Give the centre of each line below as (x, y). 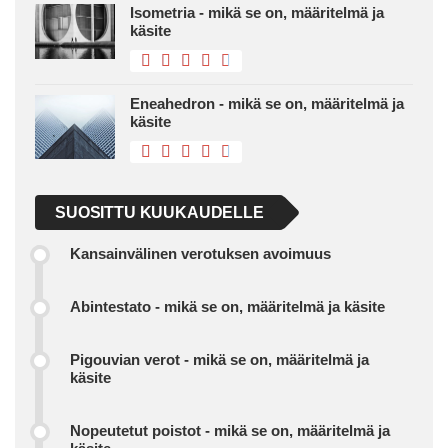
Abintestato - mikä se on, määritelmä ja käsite (227, 307)
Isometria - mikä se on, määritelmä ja (257, 13)
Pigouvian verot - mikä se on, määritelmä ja (219, 360)
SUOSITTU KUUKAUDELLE (159, 213)
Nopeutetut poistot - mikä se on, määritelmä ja (230, 431)
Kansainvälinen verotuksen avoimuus (200, 254)
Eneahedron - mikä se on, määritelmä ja (267, 104)
